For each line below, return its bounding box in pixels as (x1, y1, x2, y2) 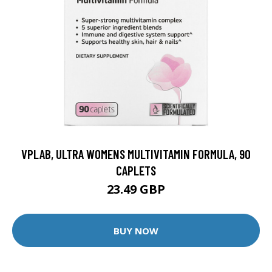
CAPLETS (116, 163, 156, 178)
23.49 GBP (107, 181, 165, 198)
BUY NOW (114, 224, 158, 237)
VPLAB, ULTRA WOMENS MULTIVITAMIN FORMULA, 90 (21, 146, 251, 162)
